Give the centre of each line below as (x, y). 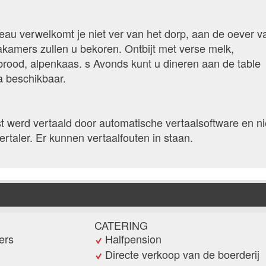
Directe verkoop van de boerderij (182, 254)
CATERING (121, 225)
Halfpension (133, 239)
